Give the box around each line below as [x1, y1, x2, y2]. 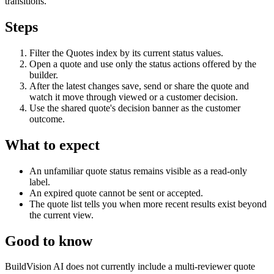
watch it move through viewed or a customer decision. [29, 91, 238, 102]
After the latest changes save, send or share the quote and [29, 80, 249, 91]
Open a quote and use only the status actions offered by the [29, 58, 256, 69]
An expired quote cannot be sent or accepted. [29, 187, 203, 198]
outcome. [29, 113, 65, 124]
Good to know [5, 232, 92, 249]
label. [29, 176, 50, 187]
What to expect [5, 136, 100, 153]
